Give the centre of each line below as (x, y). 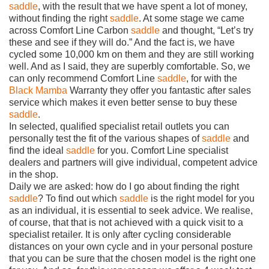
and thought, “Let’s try (207, 30)
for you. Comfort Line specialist (162, 150)
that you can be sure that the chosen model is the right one (132, 258)
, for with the (212, 78)
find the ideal (38, 150)
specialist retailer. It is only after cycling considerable (120, 234)
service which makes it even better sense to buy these (123, 102)
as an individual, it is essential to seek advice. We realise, (131, 210)
